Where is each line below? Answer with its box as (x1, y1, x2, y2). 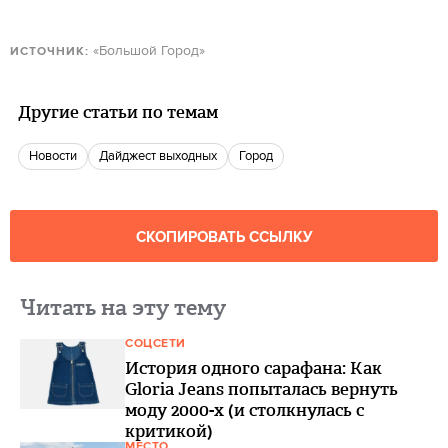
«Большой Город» (89, 42, 205, 61)
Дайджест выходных (108, 148, 217, 165)
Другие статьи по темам (18, 100, 218, 125)
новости (38, 148, 77, 165)
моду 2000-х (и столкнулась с (125, 398, 364, 423)
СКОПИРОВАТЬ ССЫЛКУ (135, 228, 313, 248)
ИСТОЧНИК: (10, 44, 89, 60)
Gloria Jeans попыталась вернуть (125, 377, 398, 402)
